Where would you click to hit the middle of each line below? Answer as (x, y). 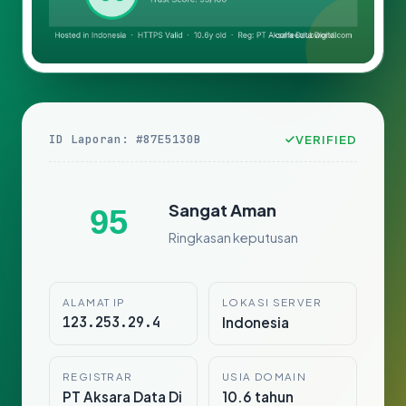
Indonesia (256, 323)
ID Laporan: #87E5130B (125, 140)
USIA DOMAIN (265, 377)
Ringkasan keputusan (233, 237)
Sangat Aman (222, 209)
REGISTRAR (98, 377)
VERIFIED (326, 140)
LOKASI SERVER (272, 303)
